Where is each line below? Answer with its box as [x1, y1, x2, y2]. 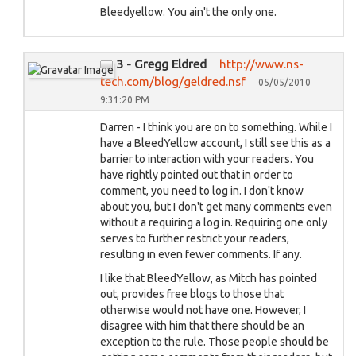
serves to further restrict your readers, [100, 232, 289, 245]
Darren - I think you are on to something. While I [100, 121, 332, 133]
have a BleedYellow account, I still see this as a [100, 137, 331, 149]
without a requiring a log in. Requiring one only [100, 216, 327, 229]
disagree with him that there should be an [100, 319, 304, 332]
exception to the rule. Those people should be [100, 335, 329, 348]
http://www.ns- [219, 57, 304, 71]
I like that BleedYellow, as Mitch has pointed [100, 272, 317, 284]
